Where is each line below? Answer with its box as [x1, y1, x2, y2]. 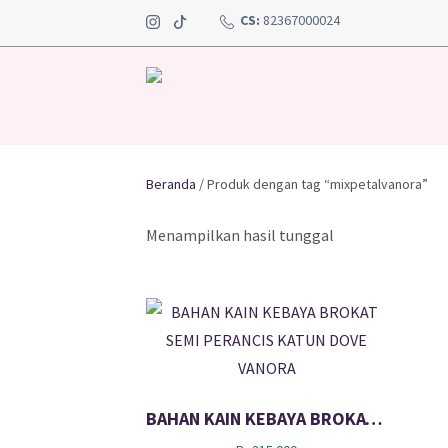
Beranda [146, 174, 197, 193]
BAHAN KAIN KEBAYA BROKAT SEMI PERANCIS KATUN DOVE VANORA [365, 407, 383, 431]
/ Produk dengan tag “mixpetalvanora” [196, 174, 429, 193]
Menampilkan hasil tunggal [146, 224, 335, 245]
